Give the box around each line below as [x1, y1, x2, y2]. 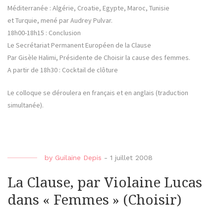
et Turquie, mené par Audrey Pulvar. [7, 16, 112, 25]
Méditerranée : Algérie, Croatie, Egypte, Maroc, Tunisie [7, 3, 169, 13]
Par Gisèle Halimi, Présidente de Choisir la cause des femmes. [7, 53, 190, 62]
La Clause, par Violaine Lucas [7, 174, 202, 191]
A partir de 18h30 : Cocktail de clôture [7, 65, 118, 75]
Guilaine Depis [55, 154, 102, 162]
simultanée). [7, 101, 44, 110]
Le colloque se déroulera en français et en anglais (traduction [7, 88, 188, 98]
